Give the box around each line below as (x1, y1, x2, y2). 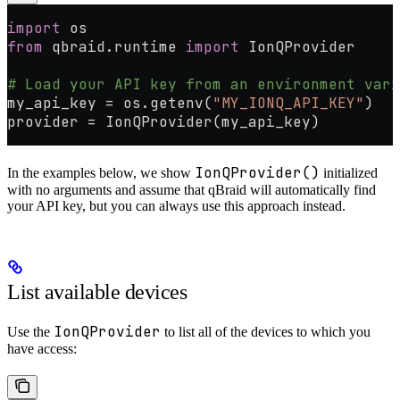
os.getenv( (114, 94, 212, 113)
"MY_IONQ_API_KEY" (212, 94, 364, 113)
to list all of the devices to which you (161, 324, 371, 340)
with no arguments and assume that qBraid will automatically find (7, 182, 376, 198)
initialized (320, 165, 378, 181)
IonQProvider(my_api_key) (96, 112, 320, 132)
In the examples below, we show (7, 165, 195, 181)
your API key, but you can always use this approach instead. (7, 198, 346, 214)
